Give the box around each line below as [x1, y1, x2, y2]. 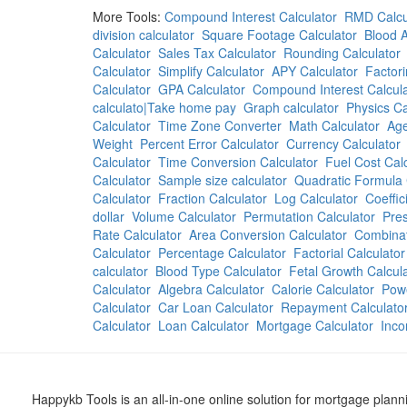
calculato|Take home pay [93, 98, 236, 116]
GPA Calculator [158, 80, 245, 98]
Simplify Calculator [158, 62, 264, 80]
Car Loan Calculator [158, 298, 273, 316]
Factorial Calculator [293, 243, 405, 262]
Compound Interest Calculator [164, 7, 337, 25]
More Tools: [93, 7, 164, 25]
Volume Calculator [132, 207, 236, 225]
